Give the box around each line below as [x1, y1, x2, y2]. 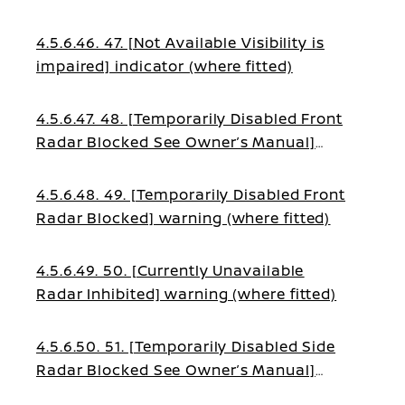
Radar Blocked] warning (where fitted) [36, 208, 331, 228]
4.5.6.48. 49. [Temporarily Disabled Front [36, 184, 345, 204]
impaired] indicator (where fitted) [36, 56, 293, 76]
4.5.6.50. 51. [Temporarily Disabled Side [36, 336, 335, 356]
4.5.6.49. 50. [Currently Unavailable [36, 260, 305, 280]
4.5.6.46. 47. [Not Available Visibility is [36, 33, 325, 52]
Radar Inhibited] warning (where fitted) [36, 284, 337, 304]
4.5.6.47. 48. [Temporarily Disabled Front [36, 108, 343, 128]
